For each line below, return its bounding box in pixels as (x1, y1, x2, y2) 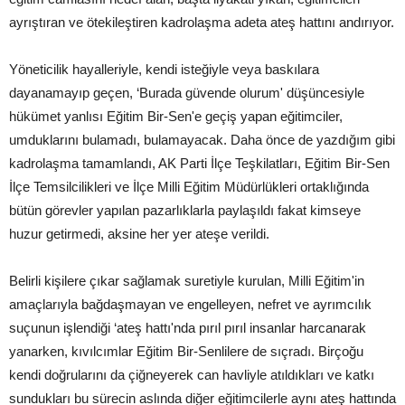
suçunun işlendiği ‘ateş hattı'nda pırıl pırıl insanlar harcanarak (9, 320, 366, 335)
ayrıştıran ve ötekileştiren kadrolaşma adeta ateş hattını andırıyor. (9, 14, 394, 30)
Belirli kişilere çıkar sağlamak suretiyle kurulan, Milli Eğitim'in (9, 273, 364, 288)
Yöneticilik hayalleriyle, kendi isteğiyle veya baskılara (9, 61, 319, 77)
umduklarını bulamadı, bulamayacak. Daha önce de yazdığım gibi (9, 132, 395, 147)
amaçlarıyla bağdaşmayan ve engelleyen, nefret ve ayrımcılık (9, 297, 372, 312)
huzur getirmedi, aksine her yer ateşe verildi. (9, 226, 269, 241)
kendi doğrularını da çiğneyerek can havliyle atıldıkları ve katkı (9, 367, 374, 382)
